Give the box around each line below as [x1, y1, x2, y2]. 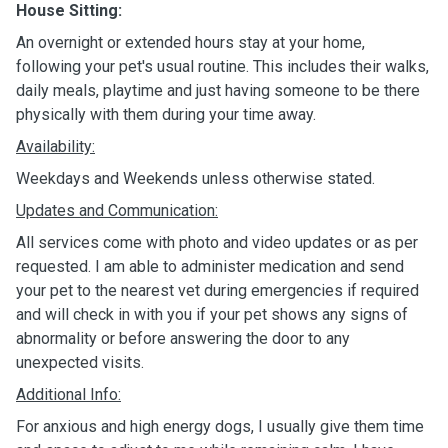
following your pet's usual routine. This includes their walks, [16, 57, 429, 76]
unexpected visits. [16, 353, 144, 372]
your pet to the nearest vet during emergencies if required [16, 281, 419, 300]
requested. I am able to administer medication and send [16, 257, 404, 276]
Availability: [16, 137, 95, 156]
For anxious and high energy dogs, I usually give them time [16, 417, 424, 436]
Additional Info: [16, 385, 121, 404]
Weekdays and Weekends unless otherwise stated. [16, 169, 375, 188]
